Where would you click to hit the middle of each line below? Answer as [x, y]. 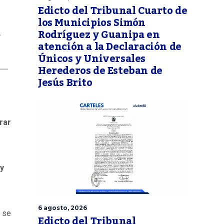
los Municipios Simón [92, 23]
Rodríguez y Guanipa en [99, 35]
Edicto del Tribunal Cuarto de [113, 11]
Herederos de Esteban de [100, 71]
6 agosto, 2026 [62, 208]
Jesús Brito [65, 83]
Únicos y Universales [92, 59]
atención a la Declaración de [110, 47]
